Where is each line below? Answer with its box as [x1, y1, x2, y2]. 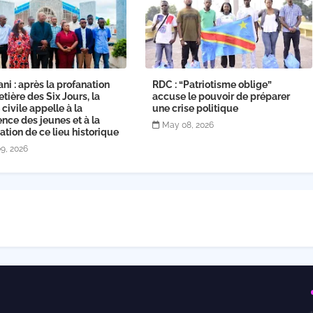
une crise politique [152, 103, 238, 115]
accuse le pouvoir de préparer [152, 91, 290, 103]
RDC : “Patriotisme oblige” [152, 79, 272, 91]
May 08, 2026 [161, 120, 214, 131]
